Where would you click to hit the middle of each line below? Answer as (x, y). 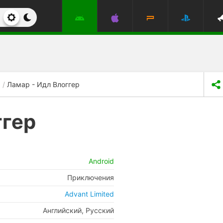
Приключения (91, 177)
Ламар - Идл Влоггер (43, 84)
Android (101, 161)
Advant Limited (89, 194)
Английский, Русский (78, 210)
